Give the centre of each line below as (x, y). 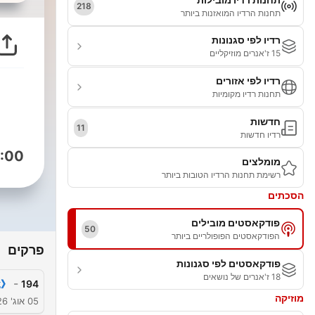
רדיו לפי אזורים (248, 81)
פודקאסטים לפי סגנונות (229, 263)
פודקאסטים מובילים (236, 223)
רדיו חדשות (261, 135)
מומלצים (261, 161)
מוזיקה (289, 298)
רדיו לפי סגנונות (246, 40)
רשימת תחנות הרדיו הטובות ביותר (221, 175)
